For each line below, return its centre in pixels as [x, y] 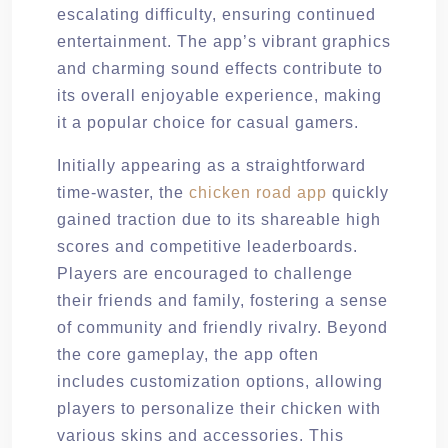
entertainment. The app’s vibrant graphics [224, 41]
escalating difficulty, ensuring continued [216, 14]
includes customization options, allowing [220, 381]
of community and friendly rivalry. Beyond [222, 327]
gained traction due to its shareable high [219, 219]
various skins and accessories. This [200, 435]
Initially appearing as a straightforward [211, 165]
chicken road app [258, 192]
